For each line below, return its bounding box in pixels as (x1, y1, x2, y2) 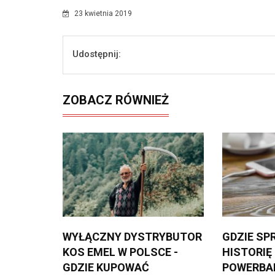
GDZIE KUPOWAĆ (63, 260, 149, 274)
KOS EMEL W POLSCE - (63, 245, 178, 258)
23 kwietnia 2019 (72, 9, 132, 18)
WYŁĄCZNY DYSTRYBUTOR (63, 230, 202, 243)
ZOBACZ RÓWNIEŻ (63, 92, 169, 107)
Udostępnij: (72, 48, 121, 60)
